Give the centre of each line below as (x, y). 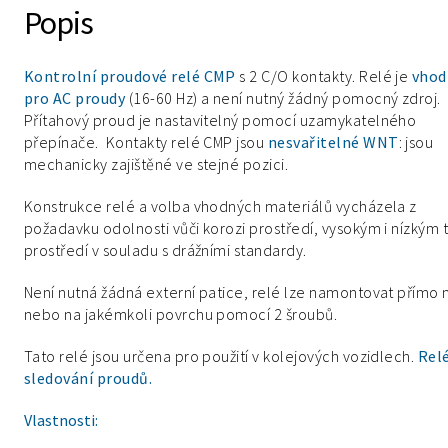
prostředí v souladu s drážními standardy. (165, 250)
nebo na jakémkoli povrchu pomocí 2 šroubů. (181, 314)
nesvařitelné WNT (333, 142)
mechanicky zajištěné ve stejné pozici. (156, 164)
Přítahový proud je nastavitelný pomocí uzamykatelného (220, 120)
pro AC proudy (75, 98)
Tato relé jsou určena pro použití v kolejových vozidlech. (221, 356)
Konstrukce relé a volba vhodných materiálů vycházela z (220, 206)
